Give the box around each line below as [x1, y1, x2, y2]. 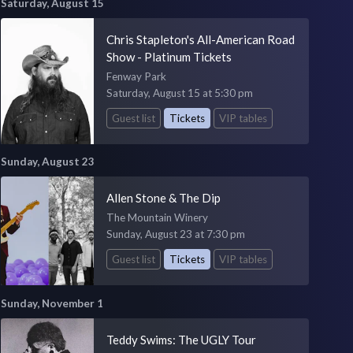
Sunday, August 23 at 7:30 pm [106, 228, 245, 241]
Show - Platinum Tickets [106, 49, 232, 64]
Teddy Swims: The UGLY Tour [106, 333, 256, 347]
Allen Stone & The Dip [106, 191, 221, 206]
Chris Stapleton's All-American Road [106, 32, 295, 46]
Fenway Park [106, 69, 166, 83]
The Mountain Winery [106, 211, 208, 225]
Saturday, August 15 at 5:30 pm [106, 86, 253, 99]
